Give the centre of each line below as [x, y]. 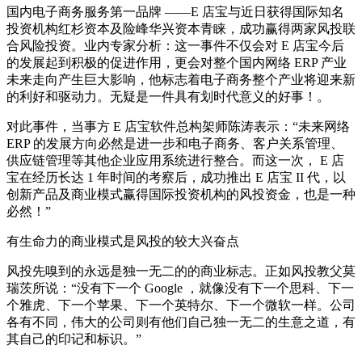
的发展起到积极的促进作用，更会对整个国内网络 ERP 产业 [177, 62]
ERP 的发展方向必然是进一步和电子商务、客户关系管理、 [175, 143]
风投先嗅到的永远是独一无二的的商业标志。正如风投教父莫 [181, 271]
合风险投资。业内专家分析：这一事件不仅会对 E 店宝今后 [175, 45]
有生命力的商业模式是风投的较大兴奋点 [123, 241]
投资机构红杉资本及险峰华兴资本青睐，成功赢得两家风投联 [181, 28]
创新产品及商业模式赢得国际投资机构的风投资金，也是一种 [181, 194]
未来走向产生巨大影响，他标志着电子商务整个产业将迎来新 [181, 79]
